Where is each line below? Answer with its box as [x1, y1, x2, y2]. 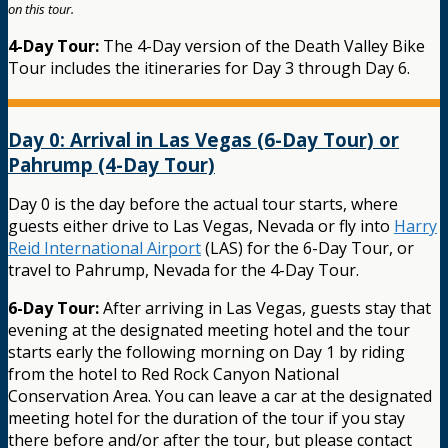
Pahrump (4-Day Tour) [8, 152, 215, 178]
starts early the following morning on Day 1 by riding [8, 341, 405, 364]
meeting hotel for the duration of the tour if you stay [8, 407, 405, 430]
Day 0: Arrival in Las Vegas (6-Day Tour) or [8, 127, 399, 153]
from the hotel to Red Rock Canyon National [8, 363, 339, 386]
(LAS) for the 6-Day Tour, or [201, 237, 414, 260]
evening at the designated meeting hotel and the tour [8, 319, 410, 342]
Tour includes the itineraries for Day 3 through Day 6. [8, 57, 410, 80]
